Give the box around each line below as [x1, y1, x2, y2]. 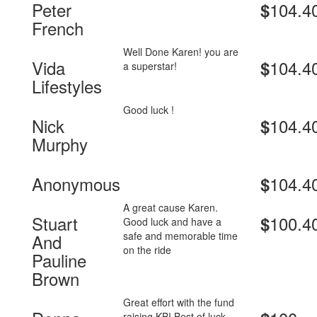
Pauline [32, 248, 86, 273]
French [32, 16, 83, 41]
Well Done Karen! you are [123, 45, 239, 59]
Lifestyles [32, 74, 102, 99]
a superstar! [123, 59, 178, 74]
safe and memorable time [123, 229, 238, 243]
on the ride [123, 243, 172, 258]
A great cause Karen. [123, 200, 219, 215]
